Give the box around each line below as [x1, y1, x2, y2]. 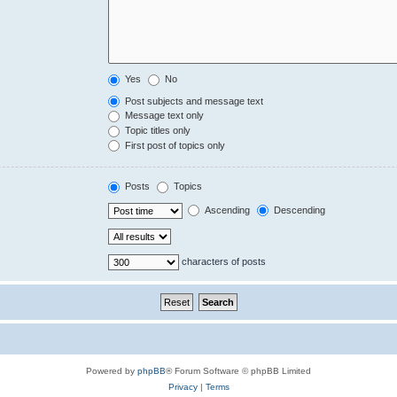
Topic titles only [122, 125, 191, 136]
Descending [271, 204, 326, 215]
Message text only [122, 110, 205, 121]
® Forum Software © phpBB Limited [166, 365, 311, 376]
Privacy [167, 381, 198, 392]
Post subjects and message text [122, 95, 264, 106]
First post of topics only [122, 139, 226, 151]
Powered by [86, 365, 137, 376]
